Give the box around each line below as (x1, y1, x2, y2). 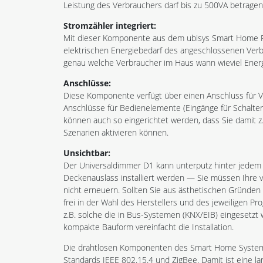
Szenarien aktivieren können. (63, 127, 168, 139)
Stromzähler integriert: (63, 20, 159, 32)
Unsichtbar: (63, 147, 110, 159)
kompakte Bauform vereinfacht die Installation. (63, 221, 234, 233)
